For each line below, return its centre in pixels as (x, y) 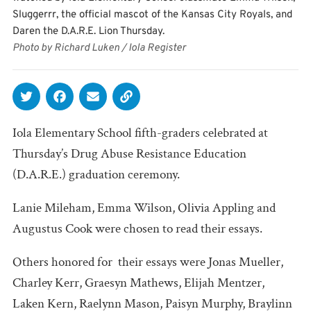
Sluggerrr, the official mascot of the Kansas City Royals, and (152, 15)
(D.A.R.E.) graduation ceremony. (96, 174)
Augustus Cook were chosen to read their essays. (137, 228)
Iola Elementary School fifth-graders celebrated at (140, 133)
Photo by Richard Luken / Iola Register (99, 48)
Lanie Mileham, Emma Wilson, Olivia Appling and (144, 208)
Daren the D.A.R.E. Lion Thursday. (89, 31)
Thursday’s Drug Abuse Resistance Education (129, 153)
